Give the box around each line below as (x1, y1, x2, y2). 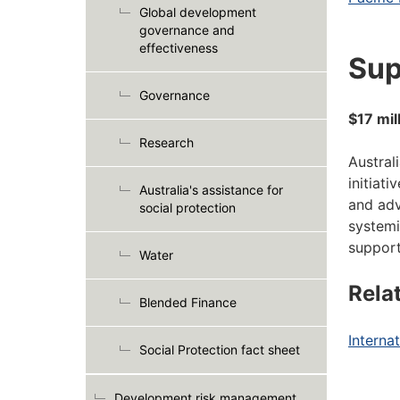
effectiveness (139, 40, 218, 55)
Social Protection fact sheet (139, 342, 300, 357)
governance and (139, 22, 235, 37)
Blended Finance (139, 295, 237, 310)
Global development (139, 4, 256, 20)
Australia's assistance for (139, 182, 283, 197)
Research (139, 135, 194, 150)
